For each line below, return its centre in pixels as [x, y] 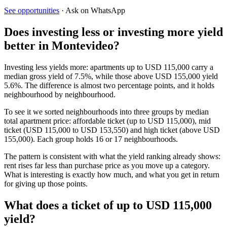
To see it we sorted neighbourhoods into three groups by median [106, 111]
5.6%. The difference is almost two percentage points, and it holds [109, 85]
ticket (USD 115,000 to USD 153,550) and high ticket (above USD [112, 130]
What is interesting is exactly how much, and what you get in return [112, 174]
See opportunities [32, 10]
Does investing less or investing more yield [113, 32]
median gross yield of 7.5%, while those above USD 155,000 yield [111, 76]
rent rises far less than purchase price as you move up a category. [107, 165]
